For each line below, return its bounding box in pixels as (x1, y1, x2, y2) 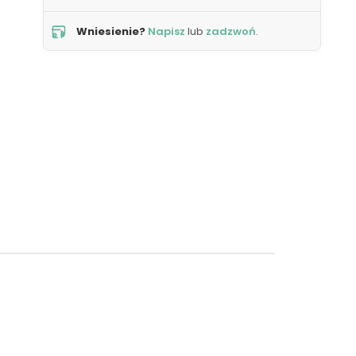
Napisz (148, 23, 185, 39)
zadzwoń (206, 23, 256, 39)
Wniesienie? (76, 23, 145, 39)
